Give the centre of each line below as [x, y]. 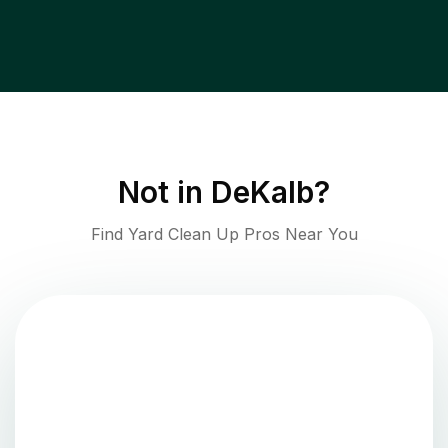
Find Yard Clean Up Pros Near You [224, 234]
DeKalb [262, 192]
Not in [164, 192]
